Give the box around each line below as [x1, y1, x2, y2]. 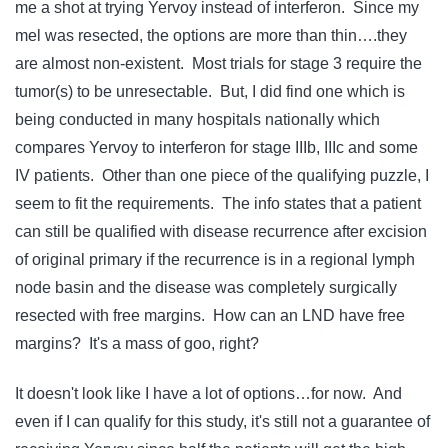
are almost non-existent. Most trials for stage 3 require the [15, 54, 422, 72]
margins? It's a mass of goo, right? [15, 334, 259, 352]
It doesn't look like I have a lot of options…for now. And [15, 385, 402, 403]
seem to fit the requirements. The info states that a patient [15, 194, 421, 212]
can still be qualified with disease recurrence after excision [15, 222, 427, 240]
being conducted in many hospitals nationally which [15, 110, 380, 128]
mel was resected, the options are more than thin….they [15, 26, 407, 44]
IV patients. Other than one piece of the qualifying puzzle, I [15, 166, 429, 184]
